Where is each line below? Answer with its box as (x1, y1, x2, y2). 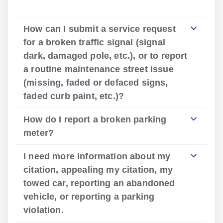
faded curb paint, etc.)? (23, 91, 124, 101)
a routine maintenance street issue (23, 64, 174, 74)
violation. (23, 205, 64, 215)
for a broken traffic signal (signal (23, 37, 165, 47)
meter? (23, 128, 54, 138)
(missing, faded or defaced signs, (23, 78, 168, 88)
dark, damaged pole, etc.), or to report (23, 51, 188, 61)
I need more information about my (23, 151, 171, 161)
